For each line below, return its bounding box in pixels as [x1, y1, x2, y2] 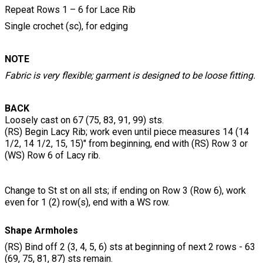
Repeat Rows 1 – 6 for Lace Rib [5, 4, 136, 16]
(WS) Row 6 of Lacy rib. [5, 150, 100, 161]
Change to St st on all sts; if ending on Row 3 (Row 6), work [5, 185, 246, 197]
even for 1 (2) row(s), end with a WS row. [5, 197, 170, 208]
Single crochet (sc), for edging [5, 21, 128, 32]
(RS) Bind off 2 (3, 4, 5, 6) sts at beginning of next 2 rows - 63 [5, 241, 255, 253]
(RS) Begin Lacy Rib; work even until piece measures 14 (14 [5, 126, 249, 138]
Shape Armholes [5, 225, 78, 237]
